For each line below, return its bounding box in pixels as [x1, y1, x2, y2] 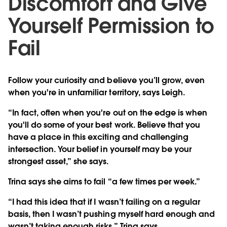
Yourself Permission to [8, 12, 214, 39]
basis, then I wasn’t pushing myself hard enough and [8, 208, 215, 219]
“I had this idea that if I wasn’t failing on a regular [8, 196, 201, 207]
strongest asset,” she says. [8, 156, 109, 167]
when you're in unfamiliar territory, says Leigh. [8, 87, 185, 98]
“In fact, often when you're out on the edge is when [8, 107, 207, 118]
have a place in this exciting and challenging [8, 131, 188, 142]
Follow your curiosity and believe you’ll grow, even [8, 74, 205, 86]
